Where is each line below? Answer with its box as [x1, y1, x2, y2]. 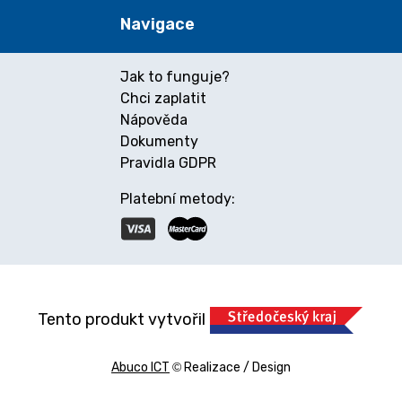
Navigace [120, 14, 195, 34]
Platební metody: [120, 190, 235, 207]
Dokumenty [120, 133, 198, 150]
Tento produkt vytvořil [37, 309, 209, 329]
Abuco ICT [111, 360, 170, 375]
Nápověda [120, 111, 188, 128]
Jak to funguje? [120, 68, 230, 85]
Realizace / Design [181, 360, 291, 375]
